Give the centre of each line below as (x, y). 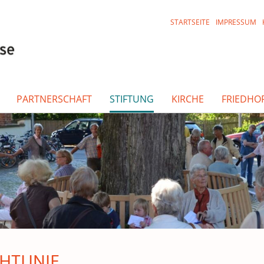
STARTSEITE (190, 22)
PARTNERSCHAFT (54, 99)
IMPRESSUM (236, 22)
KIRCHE (188, 99)
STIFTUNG (132, 99)
